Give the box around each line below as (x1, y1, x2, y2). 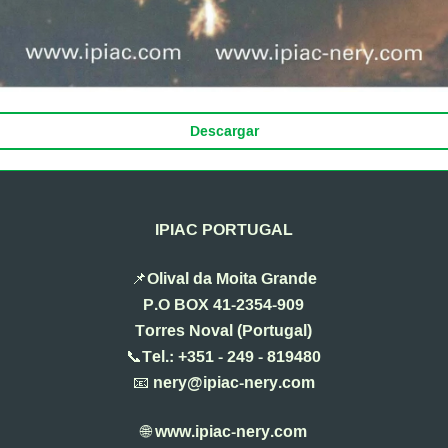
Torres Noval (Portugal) (135, 315, 313, 345)
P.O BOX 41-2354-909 (143, 289, 305, 319)
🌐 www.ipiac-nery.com (140, 416, 307, 446)
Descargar (189, 117, 259, 145)
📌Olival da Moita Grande (130, 263, 317, 293)
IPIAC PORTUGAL (154, 214, 293, 244)
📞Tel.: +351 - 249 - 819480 (126, 341, 322, 371)
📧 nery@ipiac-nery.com (132, 367, 315, 397)
